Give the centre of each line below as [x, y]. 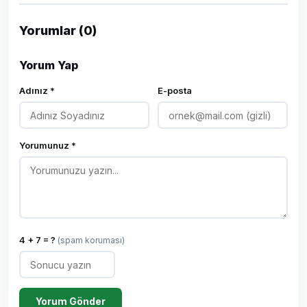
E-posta [175, 90]
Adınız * [37, 90]
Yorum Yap [49, 65]
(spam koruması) [91, 240]
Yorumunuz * [48, 145]
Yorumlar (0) [58, 30]
